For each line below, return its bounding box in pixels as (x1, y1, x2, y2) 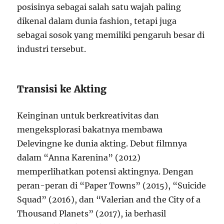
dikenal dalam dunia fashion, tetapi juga (17, 16, 177, 26)
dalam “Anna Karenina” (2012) (17, 152, 141, 162)
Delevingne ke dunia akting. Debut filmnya (17, 138, 187, 148)
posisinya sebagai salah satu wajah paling (17, 2, 181, 12)
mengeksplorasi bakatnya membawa (17, 124, 163, 134)
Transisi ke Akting (17, 83, 107, 95)
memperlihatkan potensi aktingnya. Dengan (17, 166, 194, 176)
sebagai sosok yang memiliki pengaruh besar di (17, 30, 205, 40)
